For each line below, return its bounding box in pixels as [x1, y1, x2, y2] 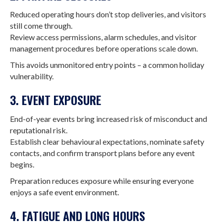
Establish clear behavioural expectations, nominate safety [10, 137, 204, 146]
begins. [10, 160, 34, 169]
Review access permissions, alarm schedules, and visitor [10, 32, 197, 42]
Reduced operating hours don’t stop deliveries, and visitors [10, 9, 206, 19]
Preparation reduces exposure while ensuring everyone [10, 176, 194, 185]
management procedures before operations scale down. [10, 44, 198, 53]
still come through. [10, 21, 72, 30]
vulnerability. [10, 71, 54, 81]
